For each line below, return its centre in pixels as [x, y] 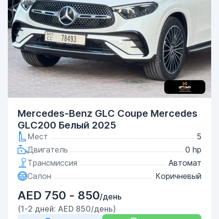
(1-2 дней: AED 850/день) [67, 209]
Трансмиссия [52, 163]
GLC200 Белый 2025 [67, 125]
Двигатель [48, 150]
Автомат [185, 163]
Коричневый [178, 176]
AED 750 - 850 [59, 195]
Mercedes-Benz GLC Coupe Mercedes [108, 113]
